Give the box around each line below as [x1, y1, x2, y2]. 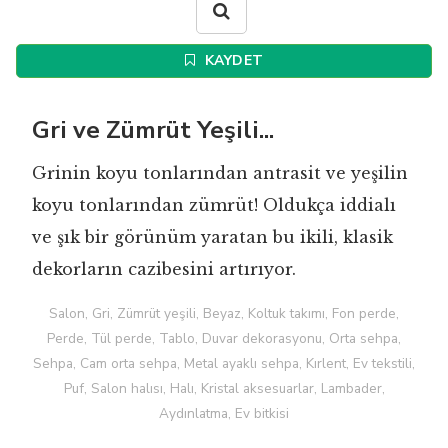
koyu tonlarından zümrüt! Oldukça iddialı [32, 195, 396, 216]
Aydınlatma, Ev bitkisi [159, 404, 289, 424]
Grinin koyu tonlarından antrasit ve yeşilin [32, 163, 408, 184]
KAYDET [200, 51, 264, 71]
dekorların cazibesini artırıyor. [32, 259, 296, 280]
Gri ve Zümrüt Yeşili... [32, 114, 274, 147]
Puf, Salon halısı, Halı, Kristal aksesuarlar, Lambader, [63, 379, 385, 399]
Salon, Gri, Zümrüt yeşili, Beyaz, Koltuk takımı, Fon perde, [49, 304, 399, 324]
